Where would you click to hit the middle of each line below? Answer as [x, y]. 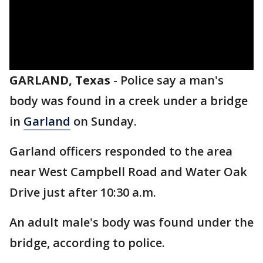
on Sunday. [104, 121]
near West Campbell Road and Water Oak [128, 172]
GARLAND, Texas [60, 80]
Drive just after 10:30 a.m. [84, 192]
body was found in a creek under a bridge [129, 101]
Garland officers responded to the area [121, 151]
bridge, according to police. [87, 243]
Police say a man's [172, 80]
